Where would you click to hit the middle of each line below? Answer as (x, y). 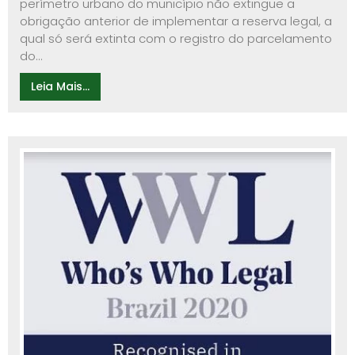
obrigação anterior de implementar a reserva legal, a (176, 21)
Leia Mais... (60, 87)
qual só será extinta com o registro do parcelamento (176, 39)
